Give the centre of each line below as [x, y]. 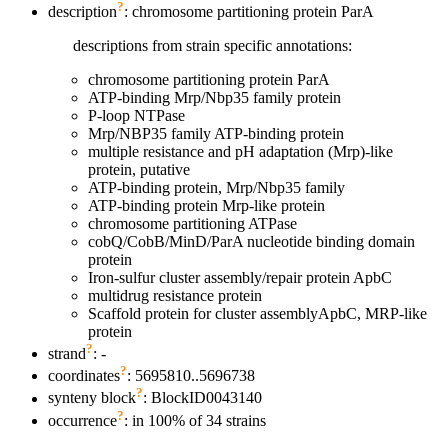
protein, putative [139, 169]
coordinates [84, 376]
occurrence [82, 421]
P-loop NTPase [136, 115]
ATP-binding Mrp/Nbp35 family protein [214, 97]
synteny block [92, 398]
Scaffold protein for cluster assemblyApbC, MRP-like [257, 313]
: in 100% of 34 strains [195, 421]
